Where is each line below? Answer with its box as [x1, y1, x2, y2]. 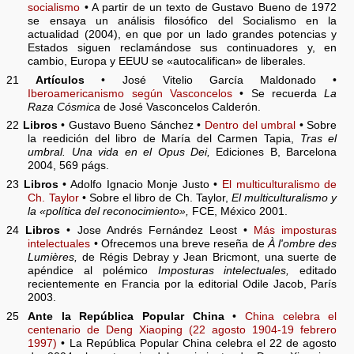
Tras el [299, 133, 337, 145]
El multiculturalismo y [231, 192, 337, 205]
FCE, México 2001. [189, 205, 288, 218]
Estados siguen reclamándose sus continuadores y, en [28, 41, 337, 54]
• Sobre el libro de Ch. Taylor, [78, 192, 232, 205]
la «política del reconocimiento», [28, 205, 190, 218]
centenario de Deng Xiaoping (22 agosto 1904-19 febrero [28, 323, 337, 336]
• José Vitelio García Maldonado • [85, 73, 337, 86]
